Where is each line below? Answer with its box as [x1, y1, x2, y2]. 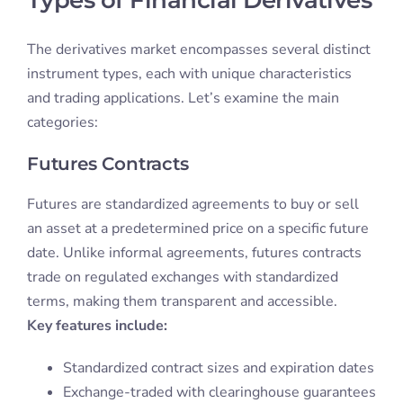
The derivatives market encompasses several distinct [26, 40, 371, 60]
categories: [26, 112, 98, 133]
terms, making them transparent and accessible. [26, 291, 337, 312]
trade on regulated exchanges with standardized [26, 267, 338, 288]
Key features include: [26, 316, 167, 336]
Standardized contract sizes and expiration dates [62, 358, 374, 379]
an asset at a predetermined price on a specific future [26, 219, 369, 239]
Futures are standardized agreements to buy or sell [26, 194, 359, 215]
